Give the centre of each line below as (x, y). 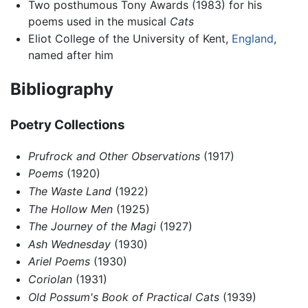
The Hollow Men (70, 209)
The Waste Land (69, 191)
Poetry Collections (68, 125)
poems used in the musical (99, 21)
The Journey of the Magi (92, 227)
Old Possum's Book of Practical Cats (123, 297)
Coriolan (50, 279)
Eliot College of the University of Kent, (130, 39)
